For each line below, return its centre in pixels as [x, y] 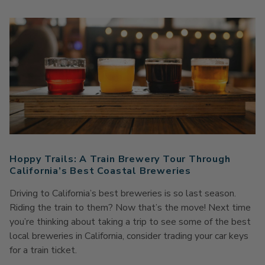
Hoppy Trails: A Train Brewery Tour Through [120, 159]
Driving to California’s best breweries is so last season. [123, 194]
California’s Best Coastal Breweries [100, 171]
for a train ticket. [43, 251]
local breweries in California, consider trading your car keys [129, 236]
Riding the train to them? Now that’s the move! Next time [130, 208]
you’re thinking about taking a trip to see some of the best [130, 222]
